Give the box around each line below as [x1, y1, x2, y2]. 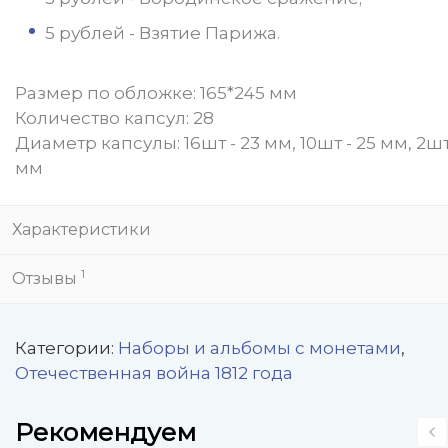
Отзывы [12, 269, 81, 288]
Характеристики [12, 220, 151, 239]
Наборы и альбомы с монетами [118, 338, 401, 358]
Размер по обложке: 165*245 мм [15, 83, 297, 103]
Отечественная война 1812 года [15, 363, 293, 383]
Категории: [15, 338, 118, 358]
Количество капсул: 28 [15, 108, 214, 128]
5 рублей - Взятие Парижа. [45, 23, 280, 43]
